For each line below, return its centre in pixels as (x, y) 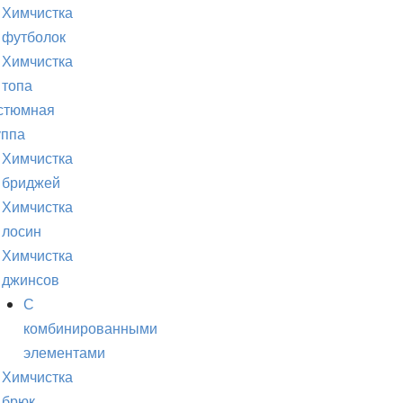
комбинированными (90, 329)
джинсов (31, 280)
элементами (64, 353)
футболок (34, 37)
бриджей (31, 183)
